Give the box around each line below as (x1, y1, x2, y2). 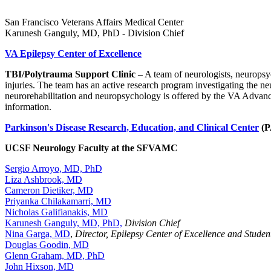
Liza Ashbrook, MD (5, 174, 82, 184)
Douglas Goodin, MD (5, 239, 89, 250)
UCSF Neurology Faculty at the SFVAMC (5, 142, 178, 153)
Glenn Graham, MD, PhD (5, 250, 105, 261)
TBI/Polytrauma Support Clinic (5, 68, 135, 79)
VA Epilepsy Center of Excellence (5, 48, 142, 59)
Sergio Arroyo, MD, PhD (5, 163, 102, 174)
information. (5, 101, 54, 112)
